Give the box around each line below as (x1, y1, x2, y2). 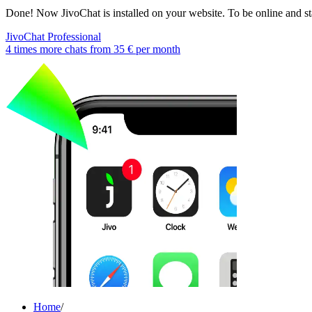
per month (133, 42, 180, 55)
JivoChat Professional (6, 30, 101, 42)
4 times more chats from (6, 42, 114, 55)
